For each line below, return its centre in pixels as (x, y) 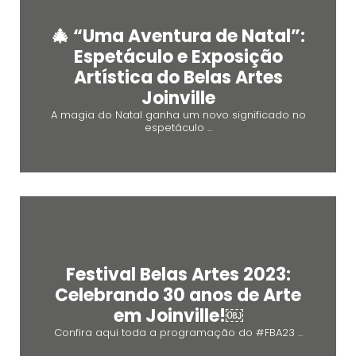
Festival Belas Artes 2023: (178, 274)
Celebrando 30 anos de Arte (178, 295)
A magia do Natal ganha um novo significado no (178, 114)
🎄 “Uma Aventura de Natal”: (178, 36)
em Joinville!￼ (178, 315)
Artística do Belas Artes (178, 77)
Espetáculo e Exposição (178, 56)
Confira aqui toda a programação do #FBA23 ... (178, 332)
